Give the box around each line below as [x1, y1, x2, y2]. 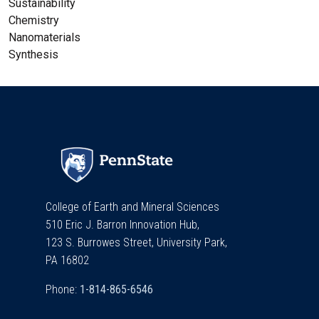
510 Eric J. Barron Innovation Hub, [46, 217, 202, 231]
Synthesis [9, 48, 58, 62]
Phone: [46, 282, 80, 296]
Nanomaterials [9, 31, 80, 45]
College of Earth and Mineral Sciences [46, 199, 219, 214]
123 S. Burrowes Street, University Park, [46, 235, 230, 249]
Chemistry [9, 14, 59, 28]
